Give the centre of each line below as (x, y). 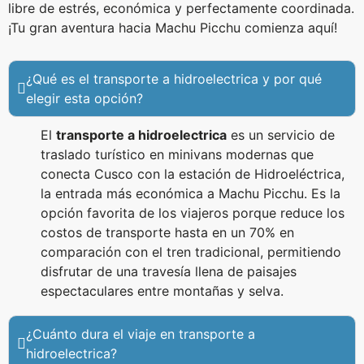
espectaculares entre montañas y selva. (162, 291)
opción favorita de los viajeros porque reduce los (193, 213)
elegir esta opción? (84, 98)
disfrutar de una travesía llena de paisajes (169, 271)
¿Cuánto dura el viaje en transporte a (141, 334)
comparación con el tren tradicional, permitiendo (191, 252)
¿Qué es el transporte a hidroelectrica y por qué (174, 79)
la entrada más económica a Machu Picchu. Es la (191, 193)
